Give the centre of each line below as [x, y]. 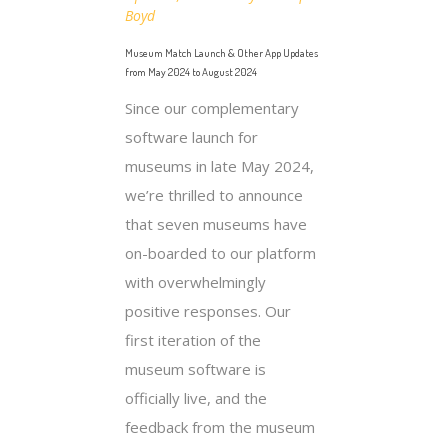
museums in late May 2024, [219, 165]
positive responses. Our [208, 310]
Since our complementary [212, 107]
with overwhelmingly [195, 281]
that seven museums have [216, 223]
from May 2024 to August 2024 [191, 71]
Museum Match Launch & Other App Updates [221, 52]
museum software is [195, 368]
